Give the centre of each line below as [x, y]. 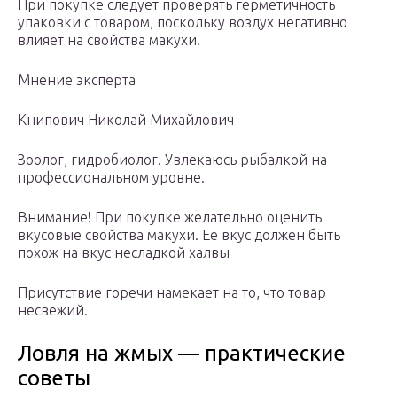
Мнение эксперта [77, 80]
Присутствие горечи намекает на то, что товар [172, 293]
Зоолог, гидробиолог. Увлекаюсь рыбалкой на [172, 160]
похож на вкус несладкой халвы [124, 253]
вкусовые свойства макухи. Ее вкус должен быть [179, 235]
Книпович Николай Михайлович [126, 120]
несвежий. [53, 311]
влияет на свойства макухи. [109, 40]
